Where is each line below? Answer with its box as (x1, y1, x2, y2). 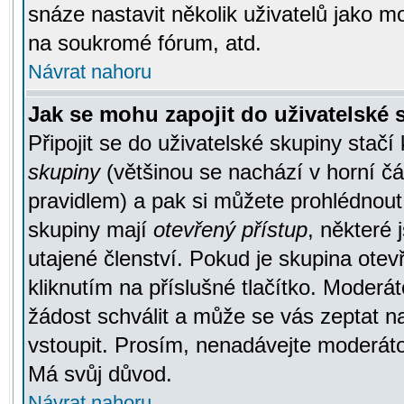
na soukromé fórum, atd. (28, 31, 262, 55)
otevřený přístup (153, 217, 308, 242)
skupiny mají (28, 217, 153, 242)
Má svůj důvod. (28, 362, 172, 386)
